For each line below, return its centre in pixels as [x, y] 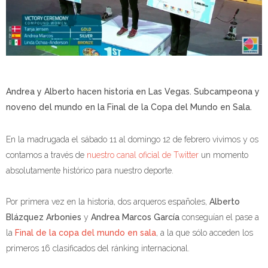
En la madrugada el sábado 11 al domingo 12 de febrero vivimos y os [132, 139]
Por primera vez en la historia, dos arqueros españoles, [108, 201]
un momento [223, 155]
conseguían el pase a [219, 217]
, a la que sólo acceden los [205, 232]
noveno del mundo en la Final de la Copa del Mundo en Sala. [129, 107]
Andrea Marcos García [135, 217]
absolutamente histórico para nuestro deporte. [90, 170]
